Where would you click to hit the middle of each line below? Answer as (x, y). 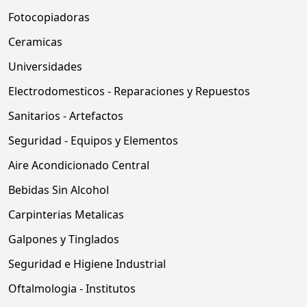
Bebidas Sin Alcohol (59, 190)
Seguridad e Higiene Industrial (87, 264)
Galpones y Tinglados (64, 239)
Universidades (45, 66)
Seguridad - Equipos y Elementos (93, 140)
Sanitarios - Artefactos (66, 116)
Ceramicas (35, 42)
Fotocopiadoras (49, 17)
